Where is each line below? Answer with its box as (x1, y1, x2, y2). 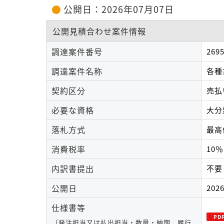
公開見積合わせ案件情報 (52, 25, 146, 37)
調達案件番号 (51, 45, 102, 58)
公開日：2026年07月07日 (63, 2, 174, 16)
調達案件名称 (51, 65, 102, 77)
